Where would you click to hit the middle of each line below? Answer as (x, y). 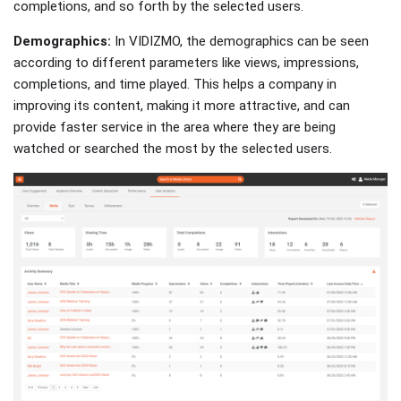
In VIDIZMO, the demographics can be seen (240, 41)
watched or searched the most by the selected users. (173, 148)
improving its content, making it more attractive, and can (182, 105)
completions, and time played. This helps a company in (175, 84)
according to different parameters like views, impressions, (186, 62)
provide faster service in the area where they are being (175, 127)
